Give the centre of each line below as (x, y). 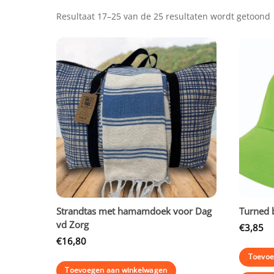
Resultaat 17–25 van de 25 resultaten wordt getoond (163, 17)
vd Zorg (72, 224)
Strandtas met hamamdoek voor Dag (134, 211)
